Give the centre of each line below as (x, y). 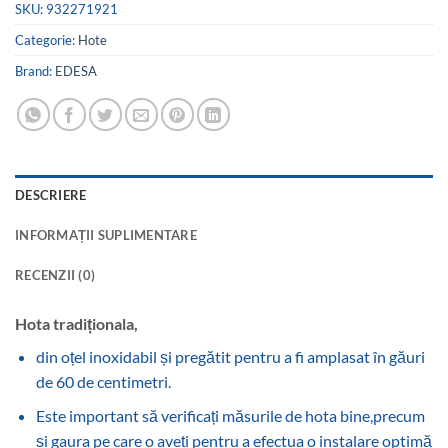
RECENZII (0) (55, 274)
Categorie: (46, 39)
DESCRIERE (51, 194)
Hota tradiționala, (76, 323)
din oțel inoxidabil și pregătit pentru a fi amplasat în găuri (230, 356)
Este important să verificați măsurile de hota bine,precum (230, 416)
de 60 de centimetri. (103, 381)
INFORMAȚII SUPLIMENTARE (106, 234)
